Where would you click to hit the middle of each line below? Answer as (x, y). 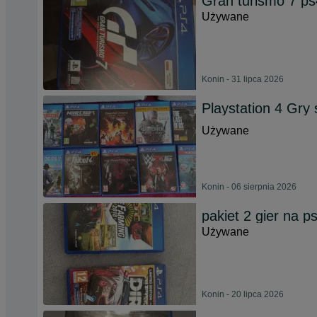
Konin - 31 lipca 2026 (243, 79)
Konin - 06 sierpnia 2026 (249, 187)
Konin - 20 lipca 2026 (243, 294)
